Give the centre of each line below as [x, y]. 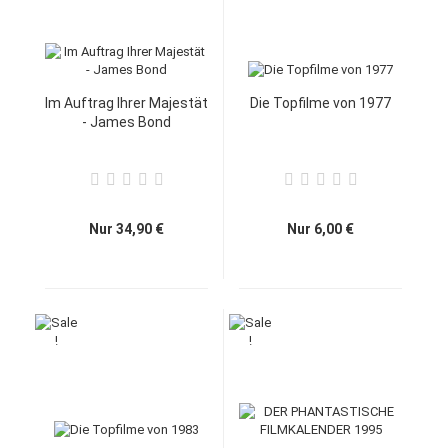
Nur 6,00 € [320, 229]
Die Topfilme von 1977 [320, 103]
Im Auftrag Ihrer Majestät [126, 103]
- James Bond [126, 122]
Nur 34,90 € [126, 229]
